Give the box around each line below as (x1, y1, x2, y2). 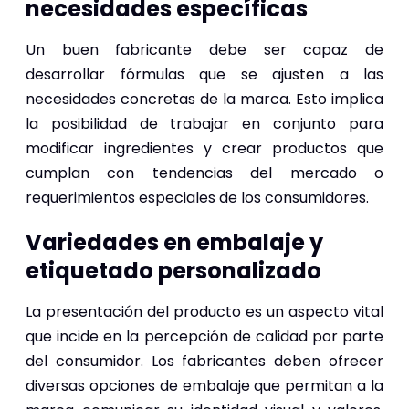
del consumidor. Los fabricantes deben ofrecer (26, 350, 383, 372)
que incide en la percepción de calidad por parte (26, 325, 383, 347)
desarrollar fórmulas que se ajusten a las (26, 63, 383, 85)
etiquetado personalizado (26, 255, 321, 286)
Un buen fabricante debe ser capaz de (26, 38, 383, 60)
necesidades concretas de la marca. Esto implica (26, 88, 383, 110)
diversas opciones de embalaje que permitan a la (26, 374, 383, 396)
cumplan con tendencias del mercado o (26, 162, 383, 184)
